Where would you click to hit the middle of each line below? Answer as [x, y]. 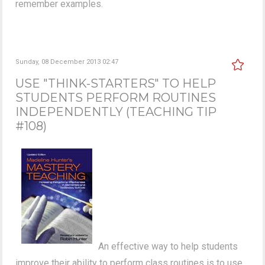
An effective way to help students [168, 246]
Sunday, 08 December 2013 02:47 [67, 62]
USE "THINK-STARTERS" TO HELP [116, 83]
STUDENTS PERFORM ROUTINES [116, 97]
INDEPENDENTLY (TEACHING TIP [116, 112]
